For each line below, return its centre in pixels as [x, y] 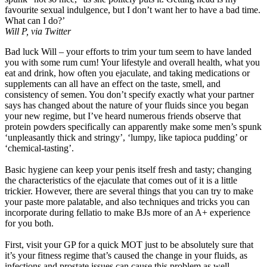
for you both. [29, 223]
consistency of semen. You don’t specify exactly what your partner [129, 94]
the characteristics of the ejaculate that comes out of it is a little [121, 180]
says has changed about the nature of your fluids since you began [127, 105]
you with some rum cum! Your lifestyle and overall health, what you [132, 62]
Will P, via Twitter [39, 31]
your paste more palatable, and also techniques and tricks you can [127, 201]
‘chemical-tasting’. [39, 148]
